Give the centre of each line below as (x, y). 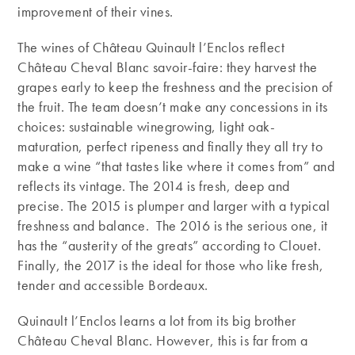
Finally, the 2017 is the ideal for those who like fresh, (171, 265)
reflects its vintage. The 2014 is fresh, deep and (154, 186)
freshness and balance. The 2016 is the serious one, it (173, 226)
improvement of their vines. (95, 12)
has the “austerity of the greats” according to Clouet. (170, 246)
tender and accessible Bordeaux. (113, 285)
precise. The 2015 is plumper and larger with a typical (174, 206)
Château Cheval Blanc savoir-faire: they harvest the (168, 67)
